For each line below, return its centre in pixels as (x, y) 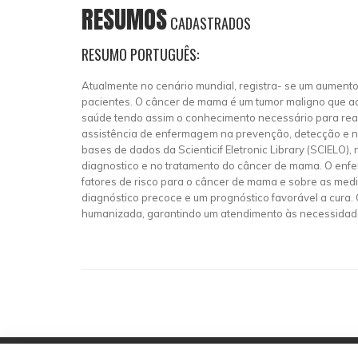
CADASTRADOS (209, 23)
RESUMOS (124, 20)
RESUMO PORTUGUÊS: (140, 54)
